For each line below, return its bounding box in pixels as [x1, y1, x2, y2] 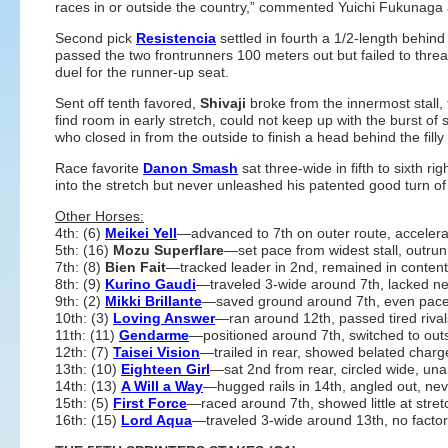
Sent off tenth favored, [55, 95, 200, 111]
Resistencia [136, 30, 216, 46]
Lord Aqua [121, 412, 192, 428]
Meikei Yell [105, 225, 177, 241]
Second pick [55, 30, 136, 46]
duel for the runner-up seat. [55, 64, 229, 80]
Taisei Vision [113, 344, 200, 360]
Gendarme [119, 327, 189, 343]
